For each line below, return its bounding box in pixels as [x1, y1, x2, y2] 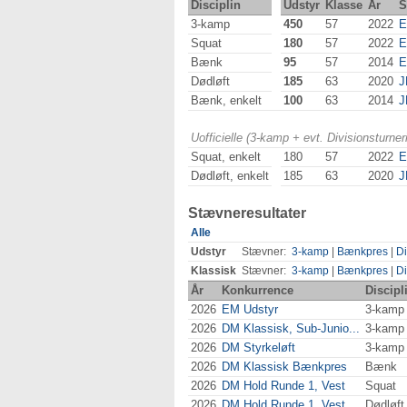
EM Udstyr [222, 303, 278, 316]
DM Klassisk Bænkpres [222, 360, 347, 373]
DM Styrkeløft [222, 341, 295, 354]
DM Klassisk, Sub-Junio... [222, 322, 360, 335]
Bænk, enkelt [191, 94, 262, 107]
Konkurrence [222, 283, 293, 297]
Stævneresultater [188, 205, 306, 221]
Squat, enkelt [191, 150, 261, 164]
